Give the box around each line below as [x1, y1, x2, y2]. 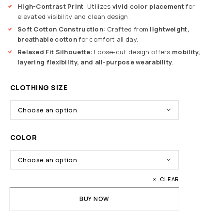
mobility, [172, 47, 201, 57]
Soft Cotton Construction [17, 25, 104, 34]
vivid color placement [112, 2, 184, 11]
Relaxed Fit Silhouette [17, 47, 91, 57]
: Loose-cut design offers [90, 47, 172, 57]
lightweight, [150, 25, 189, 34]
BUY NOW [79, 195, 109, 203]
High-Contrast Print [17, 2, 84, 11]
